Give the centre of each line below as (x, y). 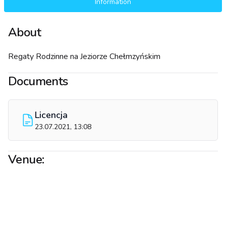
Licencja (51, 115)
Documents (38, 81)
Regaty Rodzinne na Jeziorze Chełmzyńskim (84, 56)
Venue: (26, 159)
